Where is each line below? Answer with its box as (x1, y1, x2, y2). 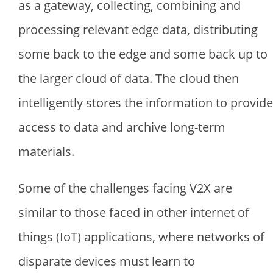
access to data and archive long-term (18, 119, 225, 135)
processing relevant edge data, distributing (18, 21, 258, 38)
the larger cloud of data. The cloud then (18, 70, 239, 87)
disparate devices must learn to (18, 253, 195, 269)
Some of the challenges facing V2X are (18, 180, 232, 196)
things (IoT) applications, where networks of (18, 229, 264, 245)
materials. (18, 143, 74, 160)
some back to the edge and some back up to (18, 46, 268, 62)
